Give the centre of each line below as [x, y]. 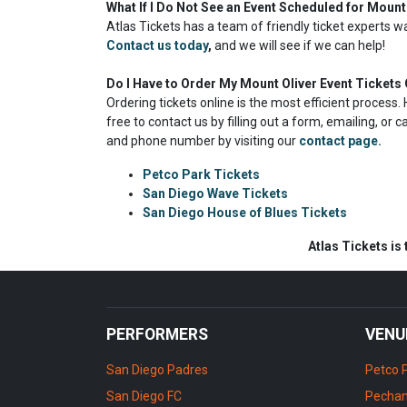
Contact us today [157, 45]
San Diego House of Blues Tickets [245, 213]
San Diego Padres [157, 370]
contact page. [340, 141]
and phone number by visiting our [203, 141]
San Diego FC [144, 396]
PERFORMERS [157, 334]
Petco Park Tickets [201, 174]
